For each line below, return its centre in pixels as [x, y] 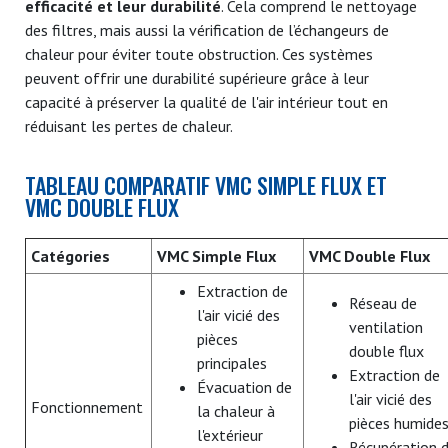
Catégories [70, 255]
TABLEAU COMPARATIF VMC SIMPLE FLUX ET [206, 184]
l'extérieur [230, 434]
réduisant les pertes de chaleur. [129, 125]
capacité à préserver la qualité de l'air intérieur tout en [206, 101]
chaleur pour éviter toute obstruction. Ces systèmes [199, 53]
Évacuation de [244, 386]
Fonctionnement [87, 406]
